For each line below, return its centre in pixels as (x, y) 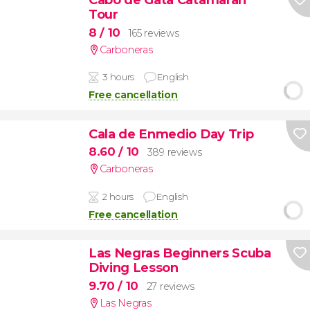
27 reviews (170, 286)
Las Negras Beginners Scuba (180, 253)
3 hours (118, 77)
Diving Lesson (133, 268)
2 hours (118, 196)
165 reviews (154, 33)
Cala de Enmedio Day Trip (171, 134)
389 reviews (174, 153)
